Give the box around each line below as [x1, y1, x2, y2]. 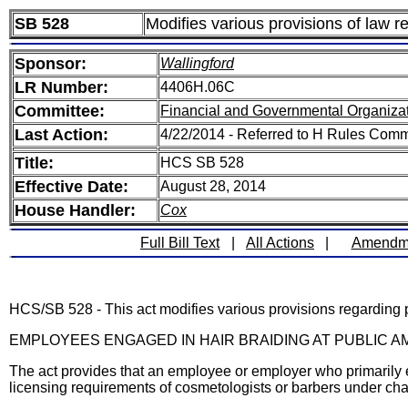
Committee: [15, 102, 105, 120]
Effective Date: [15, 178, 128, 196]
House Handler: [15, 201, 136, 219]
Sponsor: [15, 55, 87, 73]
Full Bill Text [140, 235, 219, 250]
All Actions [246, 235, 314, 250]
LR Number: [15, 78, 108, 97]
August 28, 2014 [160, 178, 266, 194]
